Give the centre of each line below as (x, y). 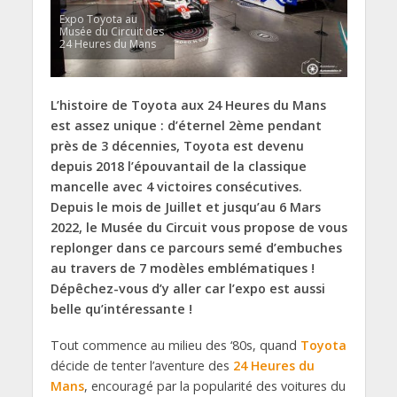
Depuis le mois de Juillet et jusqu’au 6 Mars (185, 207)
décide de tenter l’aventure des (141, 366)
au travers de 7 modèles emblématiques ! (182, 269)
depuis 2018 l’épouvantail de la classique (178, 167)
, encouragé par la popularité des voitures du (214, 386)
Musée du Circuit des (111, 32)
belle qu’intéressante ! (121, 309)
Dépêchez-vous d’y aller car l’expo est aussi (187, 289)
